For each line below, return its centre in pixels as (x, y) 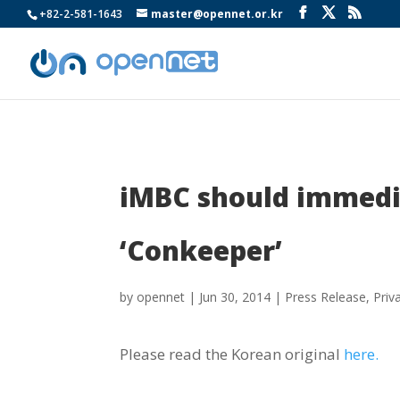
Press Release (326, 296)
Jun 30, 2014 (235, 296)
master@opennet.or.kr (217, 14)
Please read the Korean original (232, 354)
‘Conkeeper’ (201, 250)
